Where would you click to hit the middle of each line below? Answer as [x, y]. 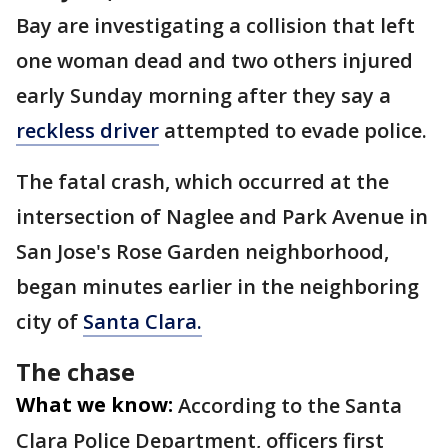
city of [49, 321]
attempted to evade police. [293, 130]
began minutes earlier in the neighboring [217, 286]
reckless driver [87, 130]
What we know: [94, 404]
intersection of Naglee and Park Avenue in [222, 216]
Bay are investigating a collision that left [215, 25]
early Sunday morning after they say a [203, 95]
